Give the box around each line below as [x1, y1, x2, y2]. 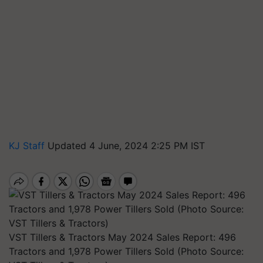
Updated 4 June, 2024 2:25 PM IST [48, 140, 205, 151]
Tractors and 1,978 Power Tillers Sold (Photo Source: [9, 245, 244, 257]
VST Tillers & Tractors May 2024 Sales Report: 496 [9, 231, 236, 243]
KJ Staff [9, 140, 48, 151]
